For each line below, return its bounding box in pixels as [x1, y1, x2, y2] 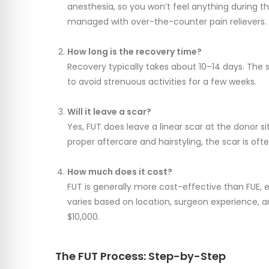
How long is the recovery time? [67, 46, 202, 58]
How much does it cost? [67, 166, 172, 178]
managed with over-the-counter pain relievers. [67, 16, 267, 28]
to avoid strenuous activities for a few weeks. [67, 76, 256, 88]
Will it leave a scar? [67, 106, 151, 118]
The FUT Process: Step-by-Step [55, 249, 226, 264]
